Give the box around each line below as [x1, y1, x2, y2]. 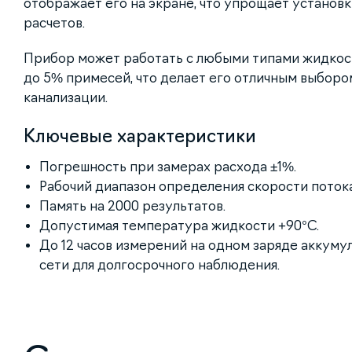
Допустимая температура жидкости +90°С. [39, 218, 319, 233]
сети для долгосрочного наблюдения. [39, 258, 280, 273]
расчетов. [24, 16, 85, 31]
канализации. [24, 90, 108, 105]
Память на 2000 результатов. [39, 199, 225, 214]
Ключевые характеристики [24, 127, 256, 145]
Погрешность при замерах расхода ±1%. [39, 159, 296, 174]
